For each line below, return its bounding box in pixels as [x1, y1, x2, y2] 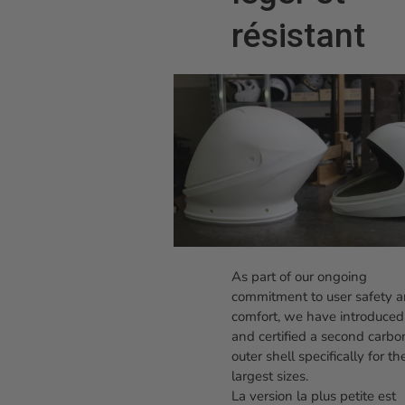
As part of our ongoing [231, 267, 367, 286]
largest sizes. [231, 366, 308, 385]
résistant [231, 15, 365, 56]
